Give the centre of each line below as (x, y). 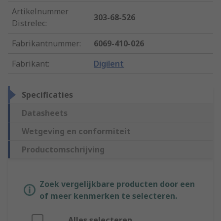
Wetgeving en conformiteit (76, 131)
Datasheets (45, 113)
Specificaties (47, 95)
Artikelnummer (40, 12)
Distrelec (29, 23)
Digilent (109, 64)
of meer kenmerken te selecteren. (108, 196)
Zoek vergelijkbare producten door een (117, 184)
